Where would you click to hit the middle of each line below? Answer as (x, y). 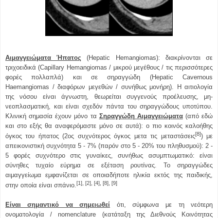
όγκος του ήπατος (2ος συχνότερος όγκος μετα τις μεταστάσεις (100, 136)
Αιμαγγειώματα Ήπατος (44, 57)
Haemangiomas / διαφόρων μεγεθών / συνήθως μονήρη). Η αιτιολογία (109, 87)
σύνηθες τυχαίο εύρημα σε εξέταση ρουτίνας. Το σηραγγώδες (109, 165)
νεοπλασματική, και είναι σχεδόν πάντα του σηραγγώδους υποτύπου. (109, 106)
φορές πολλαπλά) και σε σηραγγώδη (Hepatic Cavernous (109, 77)
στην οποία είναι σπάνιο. (41, 185)
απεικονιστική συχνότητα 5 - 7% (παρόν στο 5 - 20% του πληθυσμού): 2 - (109, 146)
